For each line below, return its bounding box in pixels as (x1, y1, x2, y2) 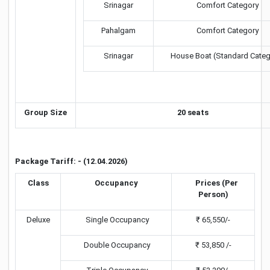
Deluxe (26, 215, 50, 224)
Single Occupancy (83, 215, 149, 224)
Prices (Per (188, 178, 238, 187)
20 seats (177, 108, 209, 117)
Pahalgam (101, 26, 136, 35)
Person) (198, 190, 228, 199)
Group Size (24, 108, 67, 117)
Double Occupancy (82, 240, 150, 250)
